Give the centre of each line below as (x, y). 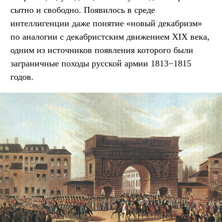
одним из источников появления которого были (102, 50)
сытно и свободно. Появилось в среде (83, 10)
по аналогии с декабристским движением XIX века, (110, 36)
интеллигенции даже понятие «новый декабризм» (106, 23)
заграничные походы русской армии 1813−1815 (101, 63)
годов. (22, 77)
